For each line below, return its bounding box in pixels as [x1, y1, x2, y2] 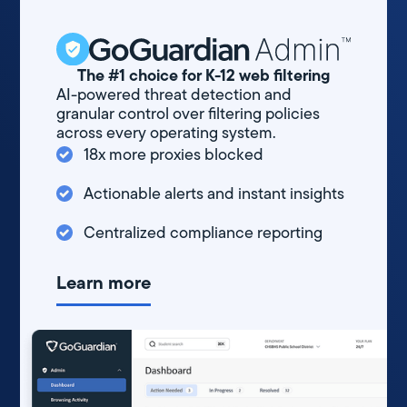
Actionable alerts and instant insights [84, 181, 345, 205]
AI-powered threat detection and [56, 82, 293, 106]
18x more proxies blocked [84, 142, 264, 166]
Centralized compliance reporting [84, 220, 323, 244]
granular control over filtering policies [56, 101, 321, 125]
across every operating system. [56, 120, 277, 144]
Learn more [56, 268, 152, 296]
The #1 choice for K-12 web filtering [77, 62, 330, 87]
